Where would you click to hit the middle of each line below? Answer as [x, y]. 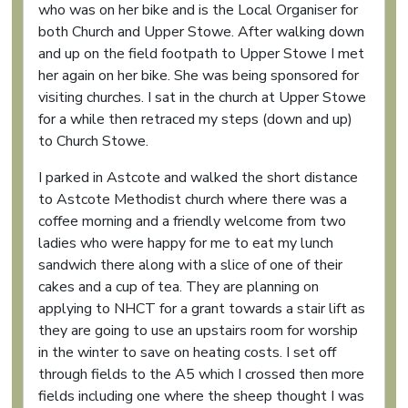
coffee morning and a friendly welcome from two [192, 221]
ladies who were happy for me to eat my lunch [186, 243]
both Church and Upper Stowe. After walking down [201, 31]
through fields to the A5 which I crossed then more [201, 374]
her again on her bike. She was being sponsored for [199, 75]
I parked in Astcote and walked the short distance [198, 177]
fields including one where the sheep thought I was [201, 396]
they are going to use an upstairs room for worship [198, 330]
